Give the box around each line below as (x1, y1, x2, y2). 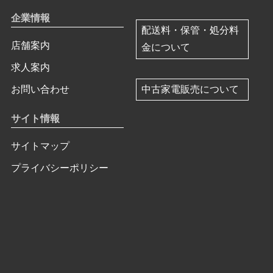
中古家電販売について (141, 83, 239, 94)
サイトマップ (11, 141, 70, 152)
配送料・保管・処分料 (141, 25, 239, 36)
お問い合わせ (11, 84, 70, 95)
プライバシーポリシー (11, 163, 109, 174)
